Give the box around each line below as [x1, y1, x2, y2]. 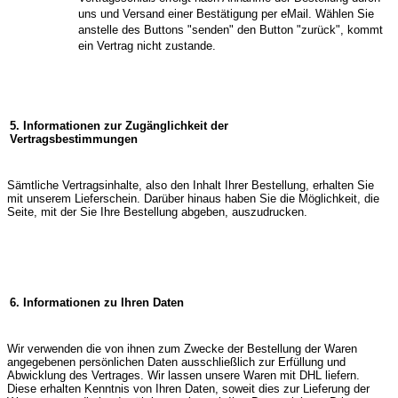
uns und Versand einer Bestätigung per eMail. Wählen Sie [78, 7, 374, 23]
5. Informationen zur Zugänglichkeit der [10, 119, 228, 133]
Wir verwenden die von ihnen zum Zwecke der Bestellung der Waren [7, 342, 357, 356]
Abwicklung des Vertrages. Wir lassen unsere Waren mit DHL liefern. [7, 369, 360, 383]
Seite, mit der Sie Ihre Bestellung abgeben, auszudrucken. [7, 205, 307, 219]
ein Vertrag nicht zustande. [78, 39, 216, 55]
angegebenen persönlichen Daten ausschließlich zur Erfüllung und [7, 355, 346, 370]
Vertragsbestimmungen [10, 132, 138, 147]
